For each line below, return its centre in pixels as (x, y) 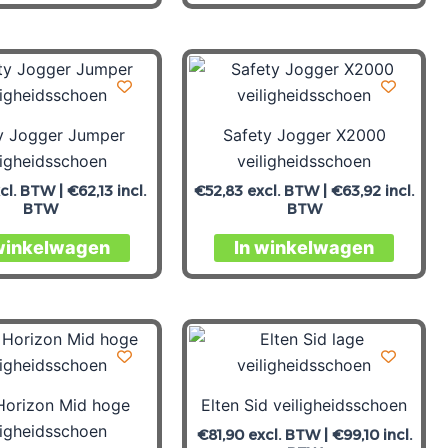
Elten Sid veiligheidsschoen (304, 404)
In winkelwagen (304, 248)
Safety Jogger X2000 (304, 134)
